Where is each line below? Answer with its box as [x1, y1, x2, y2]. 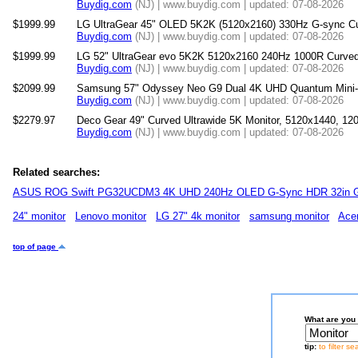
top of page [13, 242, 58, 251]
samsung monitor [249, 210, 329, 222]
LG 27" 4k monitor [156, 210, 240, 222]
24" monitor [13, 210, 66, 222]
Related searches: [13, 166, 100, 178]
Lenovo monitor [75, 210, 146, 222]
